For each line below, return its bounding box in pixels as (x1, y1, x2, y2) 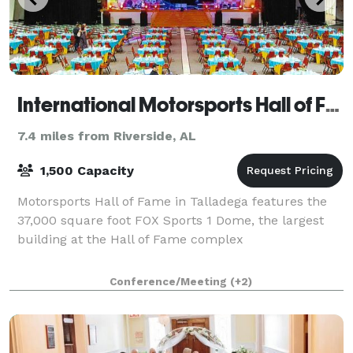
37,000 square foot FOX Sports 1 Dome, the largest (17, 212, 324, 228)
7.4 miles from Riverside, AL (17, 128, 196, 143)
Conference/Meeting (109, 275, 230, 288)
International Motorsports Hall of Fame (325, 92, 340, 117)
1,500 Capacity (36, 162, 134, 178)
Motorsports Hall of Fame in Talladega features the (17, 193, 327, 209)
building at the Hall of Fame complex (17, 231, 243, 247)
